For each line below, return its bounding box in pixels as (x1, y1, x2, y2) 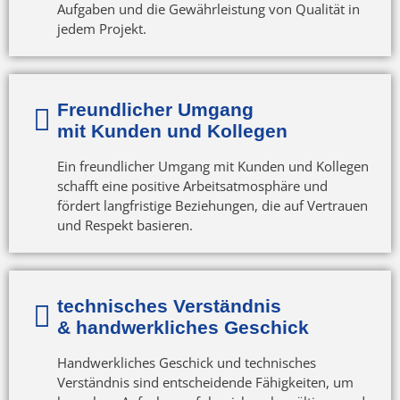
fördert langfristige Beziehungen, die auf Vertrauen (56, 196, 368, 214)
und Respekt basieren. (56, 215, 193, 234)
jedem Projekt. (56, 19, 146, 37)
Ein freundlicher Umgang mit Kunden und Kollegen (56, 156, 369, 175)
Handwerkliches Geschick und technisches (56, 353, 316, 371)
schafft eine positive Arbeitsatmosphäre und (56, 176, 328, 195)
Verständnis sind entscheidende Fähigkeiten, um (56, 372, 354, 391)
